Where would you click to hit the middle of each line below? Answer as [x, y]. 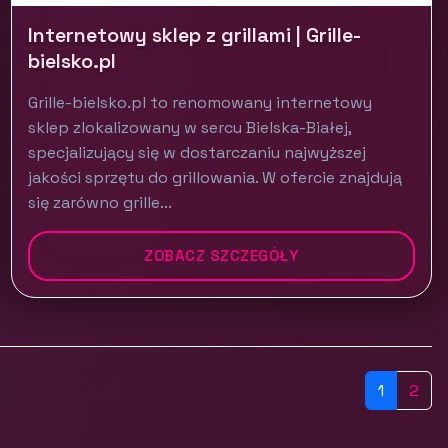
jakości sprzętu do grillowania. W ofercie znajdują [214, 177]
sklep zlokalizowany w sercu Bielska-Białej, [189, 127]
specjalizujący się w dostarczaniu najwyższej [196, 152]
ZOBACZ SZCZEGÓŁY [221, 255]
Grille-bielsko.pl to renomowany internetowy [199, 102]
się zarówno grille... [99, 202]
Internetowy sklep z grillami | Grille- [194, 35]
